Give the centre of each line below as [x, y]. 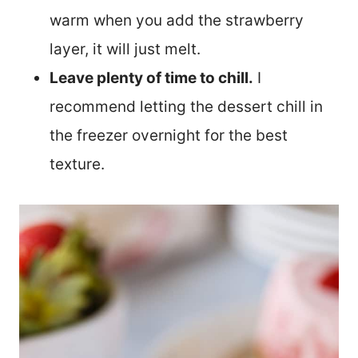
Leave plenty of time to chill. [151, 78]
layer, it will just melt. [125, 49]
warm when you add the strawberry [177, 20]
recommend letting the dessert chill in [186, 106]
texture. [77, 164]
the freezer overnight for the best [169, 135]
